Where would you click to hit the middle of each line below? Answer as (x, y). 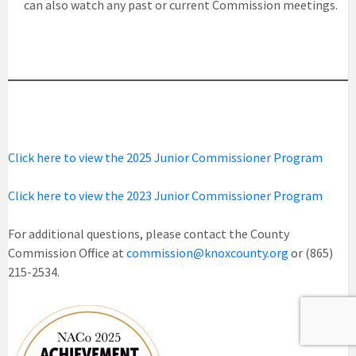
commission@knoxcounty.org (207, 252)
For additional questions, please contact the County (149, 233)
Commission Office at (67, 252)
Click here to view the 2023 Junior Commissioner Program (165, 195)
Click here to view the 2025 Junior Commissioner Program (165, 157)
